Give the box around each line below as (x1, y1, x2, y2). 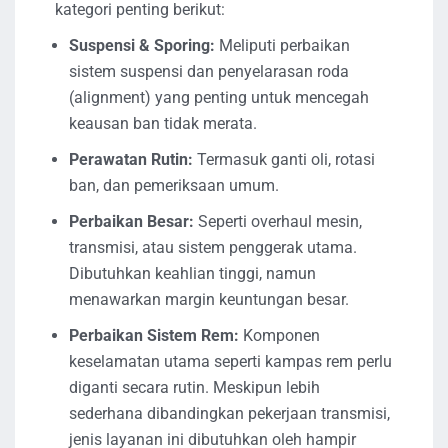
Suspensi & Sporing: (69, 35, 219, 55)
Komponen (243, 325, 320, 345)
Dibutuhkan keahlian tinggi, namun (69, 263, 316, 283)
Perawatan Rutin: (69, 149, 197, 169)
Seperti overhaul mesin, (198, 211, 362, 231)
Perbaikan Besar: (69, 211, 198, 231)
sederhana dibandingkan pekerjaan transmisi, (69, 403, 390, 423)
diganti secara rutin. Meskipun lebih (69, 377, 320, 397)
